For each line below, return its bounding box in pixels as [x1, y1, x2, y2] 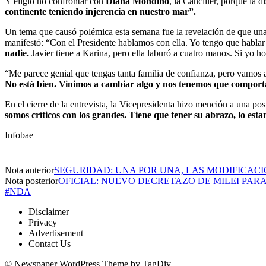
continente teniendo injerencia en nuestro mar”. [5, 6, 196, 17]
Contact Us [28, 238, 71, 249]
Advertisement [28, 227, 83, 238]
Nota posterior [5, 175, 58, 186]
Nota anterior [5, 164, 54, 175]
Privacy [28, 217, 57, 227]
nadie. [5, 47, 29, 58]
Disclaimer [28, 206, 69, 217]
